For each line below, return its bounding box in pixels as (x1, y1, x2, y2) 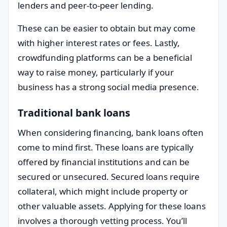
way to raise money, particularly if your (18, 66, 174, 78)
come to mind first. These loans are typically (18, 141, 194, 153)
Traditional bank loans (18, 106, 130, 120)
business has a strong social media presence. (18, 81, 199, 93)
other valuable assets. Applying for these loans (18, 200, 206, 212)
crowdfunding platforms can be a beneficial (18, 52, 192, 63)
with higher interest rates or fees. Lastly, (18, 37, 180, 49)
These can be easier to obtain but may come (18, 22, 196, 34)
